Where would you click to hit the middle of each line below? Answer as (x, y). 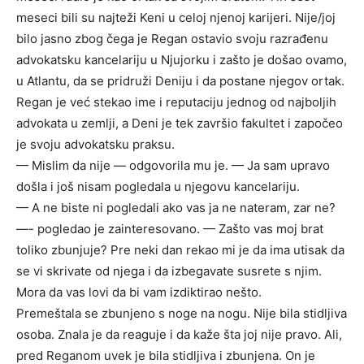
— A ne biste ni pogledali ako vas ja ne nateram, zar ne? (176, 208)
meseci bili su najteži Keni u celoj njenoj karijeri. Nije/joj (176, 17)
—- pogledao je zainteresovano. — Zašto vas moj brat (170, 229)
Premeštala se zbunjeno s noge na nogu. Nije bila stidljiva (182, 313)
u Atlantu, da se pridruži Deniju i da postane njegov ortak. (180, 81)
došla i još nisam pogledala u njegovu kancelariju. (158, 186)
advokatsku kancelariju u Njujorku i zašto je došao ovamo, (182, 60)
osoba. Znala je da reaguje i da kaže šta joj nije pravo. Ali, (179, 334)
